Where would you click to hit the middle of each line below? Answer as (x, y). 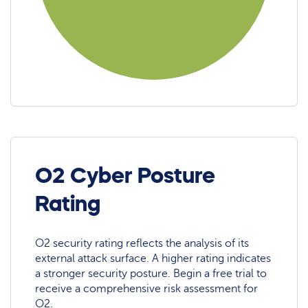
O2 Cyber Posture (125, 175)
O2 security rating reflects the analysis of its (142, 244)
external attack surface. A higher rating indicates (153, 259)
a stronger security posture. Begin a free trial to (151, 274)
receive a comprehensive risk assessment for (147, 289)
